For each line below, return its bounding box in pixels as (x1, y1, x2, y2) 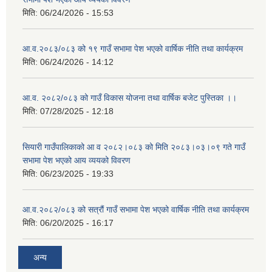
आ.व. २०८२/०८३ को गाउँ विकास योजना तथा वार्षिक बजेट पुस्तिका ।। (22, 93, 237, 103)
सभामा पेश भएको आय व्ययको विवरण (22, 155, 131, 166)
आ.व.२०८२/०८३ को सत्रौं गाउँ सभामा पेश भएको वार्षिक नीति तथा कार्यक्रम (22, 205, 249, 215)
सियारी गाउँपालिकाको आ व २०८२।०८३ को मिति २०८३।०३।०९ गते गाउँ (22, 142, 245, 152)
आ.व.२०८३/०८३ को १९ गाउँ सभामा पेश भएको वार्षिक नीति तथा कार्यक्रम (22, 44, 243, 54)
